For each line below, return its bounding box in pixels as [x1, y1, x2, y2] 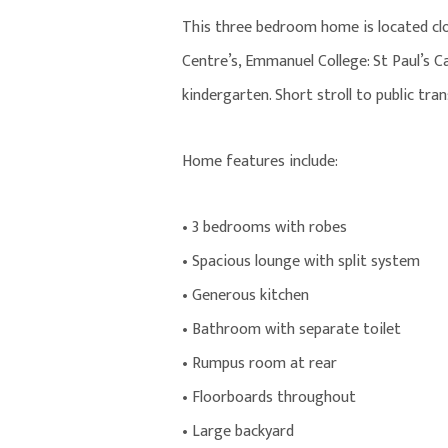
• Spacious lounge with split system [182, 248, 420, 276]
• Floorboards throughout [182, 384, 356, 412]
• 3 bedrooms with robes [182, 214, 347, 242]
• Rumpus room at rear [182, 350, 337, 378]
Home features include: [182, 148, 338, 176]
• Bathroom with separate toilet [182, 316, 401, 344]
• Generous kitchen [182, 282, 309, 310]
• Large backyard [182, 418, 294, 446]
